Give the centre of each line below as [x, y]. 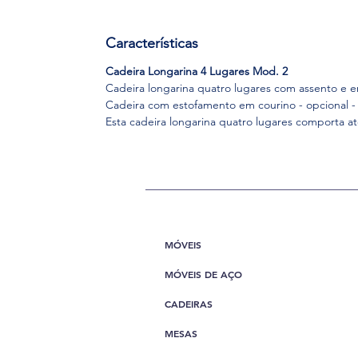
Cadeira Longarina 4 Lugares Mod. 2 [197, 71]
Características [152, 43]
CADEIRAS [189, 304]
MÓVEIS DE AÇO [203, 274]
